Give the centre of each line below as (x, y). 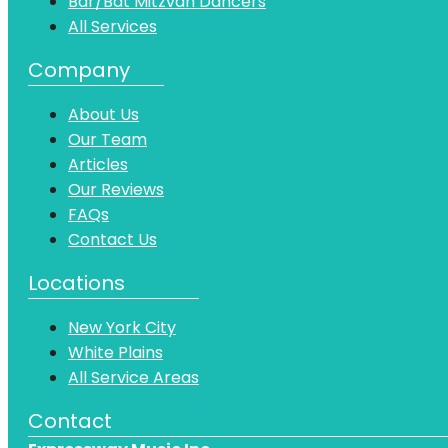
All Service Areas (133, 377)
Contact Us (112, 239)
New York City (122, 327)
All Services (112, 26)
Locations (76, 282)
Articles (98, 164)
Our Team (107, 139)
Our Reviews (116, 189)
